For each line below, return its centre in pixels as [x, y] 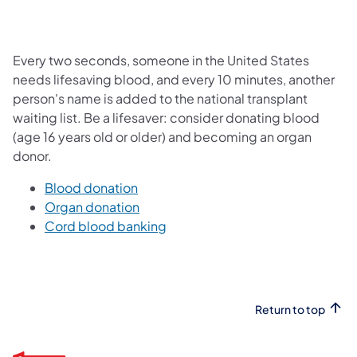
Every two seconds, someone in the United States [161, 60]
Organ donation [92, 206]
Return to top [290, 309]
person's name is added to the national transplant [160, 98]
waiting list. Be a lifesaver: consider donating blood [166, 117]
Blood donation [91, 187]
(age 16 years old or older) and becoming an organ [162, 136]
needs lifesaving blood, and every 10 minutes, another [174, 79]
